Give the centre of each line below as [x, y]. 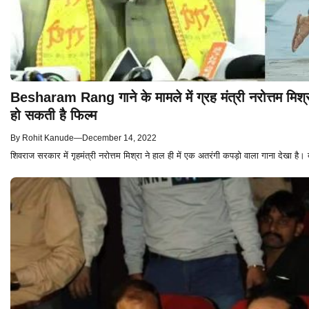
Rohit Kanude [48, 138]
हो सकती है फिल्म [53, 116]
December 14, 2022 [119, 138]
